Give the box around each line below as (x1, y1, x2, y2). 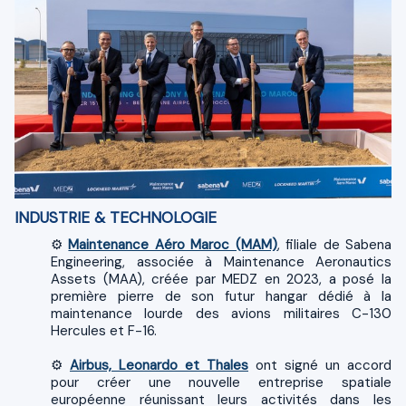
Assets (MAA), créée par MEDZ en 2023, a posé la (51, 269, 391, 288)
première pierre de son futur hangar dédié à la (51, 286, 391, 305)
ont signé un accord (248, 355, 391, 374)
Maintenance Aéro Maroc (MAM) (68, 235, 277, 254)
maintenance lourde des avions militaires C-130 (51, 304, 391, 323)
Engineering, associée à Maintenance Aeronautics (51, 252, 391, 271)
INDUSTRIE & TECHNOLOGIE (14, 207, 217, 227)
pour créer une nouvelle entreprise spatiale (51, 372, 391, 391)
